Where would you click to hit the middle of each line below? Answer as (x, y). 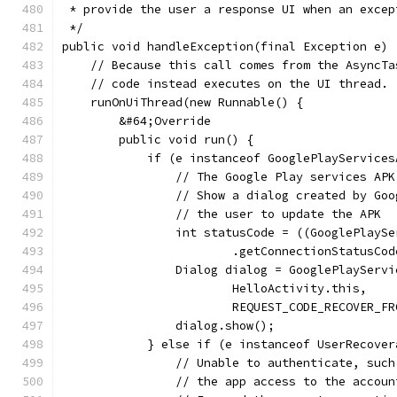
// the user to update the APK (222, 214)
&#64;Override (136, 121)
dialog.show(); (168, 326)
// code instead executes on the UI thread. (225, 84)
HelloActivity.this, (214, 288)
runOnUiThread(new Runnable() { (183, 102)
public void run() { (158, 140)
